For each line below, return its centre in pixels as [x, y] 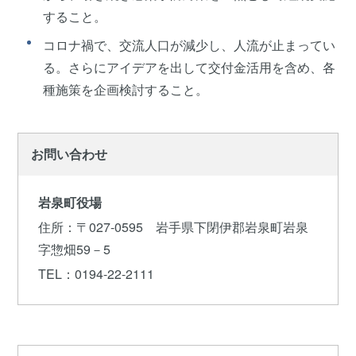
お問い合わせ [70, 154]
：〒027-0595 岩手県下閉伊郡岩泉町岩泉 [186, 227]
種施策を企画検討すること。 [126, 89]
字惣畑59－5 [75, 250]
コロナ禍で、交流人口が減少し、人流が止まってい [190, 44]
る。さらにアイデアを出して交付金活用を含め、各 [190, 67]
